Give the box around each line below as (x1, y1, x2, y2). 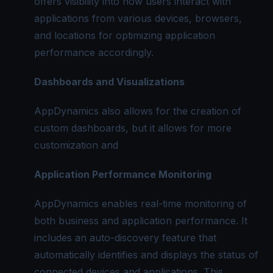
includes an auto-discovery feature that (34, 231, 216, 244)
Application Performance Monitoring (34, 168, 211, 180)
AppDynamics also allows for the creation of (34, 104, 241, 117)
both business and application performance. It (34, 214, 247, 227)
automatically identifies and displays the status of (34, 248, 258, 261)
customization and (34, 138, 118, 151)
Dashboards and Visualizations (34, 75, 185, 88)
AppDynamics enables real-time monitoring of (34, 197, 247, 210)
